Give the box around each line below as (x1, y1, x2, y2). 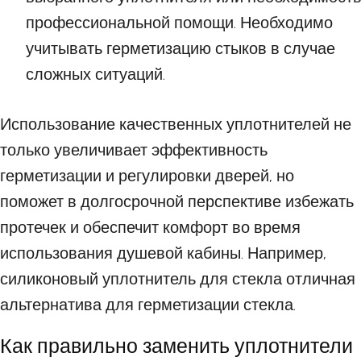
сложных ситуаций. (26, 64, 165, 84)
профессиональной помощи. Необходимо (26, 13, 333, 32)
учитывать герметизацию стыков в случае (26, 39, 335, 58)
